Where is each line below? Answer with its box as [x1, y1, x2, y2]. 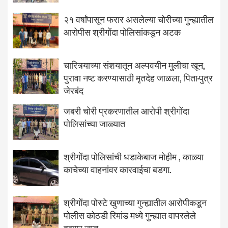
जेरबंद [64, 83, 83, 97]
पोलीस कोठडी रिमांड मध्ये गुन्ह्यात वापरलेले [64, 208, 196, 221]
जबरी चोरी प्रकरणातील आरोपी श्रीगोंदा [64, 104, 189, 117]
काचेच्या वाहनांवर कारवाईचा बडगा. [64, 162, 171, 176]
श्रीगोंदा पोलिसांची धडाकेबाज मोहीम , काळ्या [64, 150, 204, 163]
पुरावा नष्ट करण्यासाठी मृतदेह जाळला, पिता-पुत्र [64, 71, 213, 84]
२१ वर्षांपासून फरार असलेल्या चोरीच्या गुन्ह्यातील [64, 12, 214, 25]
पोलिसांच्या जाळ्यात [64, 117, 125, 130]
